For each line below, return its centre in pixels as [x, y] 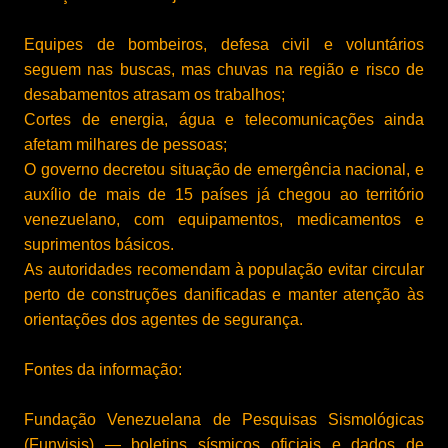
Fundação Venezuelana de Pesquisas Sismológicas [224, 419]
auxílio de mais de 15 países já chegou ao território [224, 194]
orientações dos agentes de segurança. [163, 319]
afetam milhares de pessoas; [125, 144]
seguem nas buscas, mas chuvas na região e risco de [224, 69]
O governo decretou [97, 169]
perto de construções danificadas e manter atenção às [224, 294]
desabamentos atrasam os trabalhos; [154, 94]
